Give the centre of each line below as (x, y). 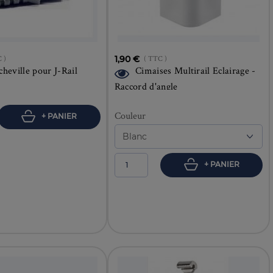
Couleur (130, 115)
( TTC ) (155, 58)
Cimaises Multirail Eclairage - (196, 70)
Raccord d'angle (146, 86)
